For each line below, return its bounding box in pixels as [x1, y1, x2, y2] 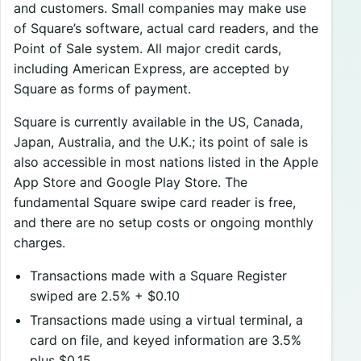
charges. [14, 234, 65, 251]
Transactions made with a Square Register [30, 267, 287, 284]
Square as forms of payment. [14, 80, 191, 97]
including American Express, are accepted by [14, 60, 289, 77]
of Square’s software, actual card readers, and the [14, 19, 318, 36]
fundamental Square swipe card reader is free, [14, 193, 296, 210]
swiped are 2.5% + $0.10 [30, 287, 180, 304]
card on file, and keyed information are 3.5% [30, 332, 301, 349]
